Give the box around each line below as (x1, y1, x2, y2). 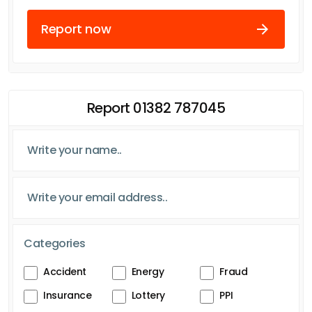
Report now (41, 20, 111, 38)
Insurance (43, 288, 92, 302)
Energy (131, 264, 164, 279)
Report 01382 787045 (86, 97, 226, 118)
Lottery (131, 288, 166, 302)
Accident (43, 264, 87, 279)
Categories (24, 235, 86, 251)
